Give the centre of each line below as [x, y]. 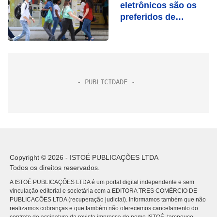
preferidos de [148, 17]
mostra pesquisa [155, 40]
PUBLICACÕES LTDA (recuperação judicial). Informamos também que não [108, 200]
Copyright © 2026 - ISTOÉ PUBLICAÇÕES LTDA [84, 157]
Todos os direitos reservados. [55, 168]
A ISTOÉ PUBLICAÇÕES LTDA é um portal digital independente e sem [102, 182]
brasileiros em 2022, [162, 29]
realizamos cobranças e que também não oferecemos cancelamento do [104, 208]
